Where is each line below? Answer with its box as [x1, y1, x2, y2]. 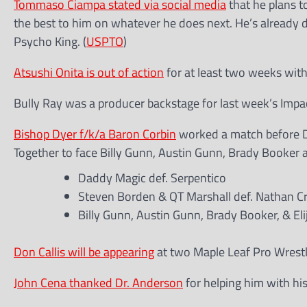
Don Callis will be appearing [14, 243, 154, 261]
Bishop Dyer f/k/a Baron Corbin [14, 125, 176, 143]
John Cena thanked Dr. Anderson [14, 273, 183, 292]
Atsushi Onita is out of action [14, 63, 164, 82]
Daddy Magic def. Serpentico [78, 169, 226, 187]
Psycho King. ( [14, 32, 86, 51]
